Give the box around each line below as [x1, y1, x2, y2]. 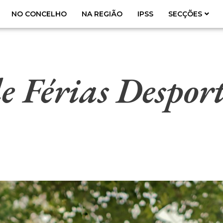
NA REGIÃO [82, 9, 122, 18]
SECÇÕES [168, 9, 202, 18]
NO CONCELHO [11, 9, 67, 18]
